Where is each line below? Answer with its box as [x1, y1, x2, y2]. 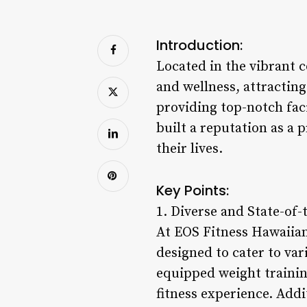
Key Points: [156, 180, 229, 200]
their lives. [156, 140, 223, 158]
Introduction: [156, 35, 243, 55]
